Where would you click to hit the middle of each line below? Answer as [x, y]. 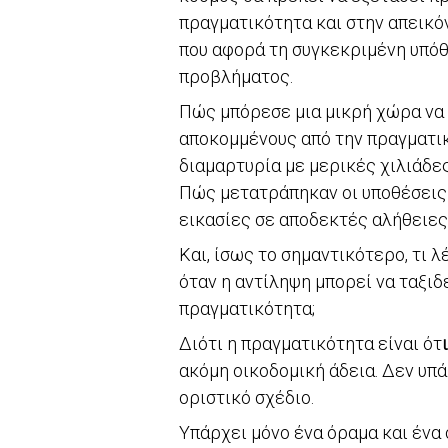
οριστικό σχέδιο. [246, 397]
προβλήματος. [236, 76]
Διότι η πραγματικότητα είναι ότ [310, 343]
